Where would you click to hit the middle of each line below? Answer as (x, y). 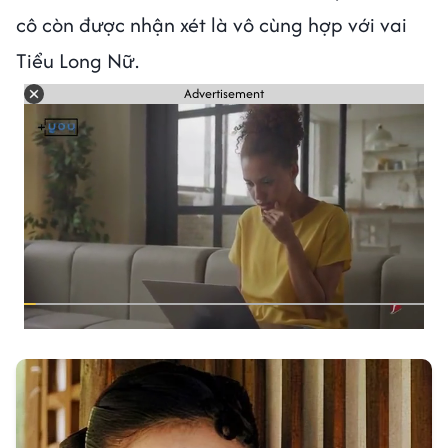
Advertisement (224, 94)
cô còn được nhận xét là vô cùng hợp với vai (211, 24)
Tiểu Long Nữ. (77, 60)
